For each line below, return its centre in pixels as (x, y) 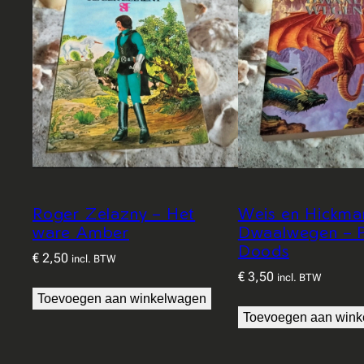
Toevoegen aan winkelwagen (122, 299)
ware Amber (81, 232)
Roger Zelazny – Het (114, 214)
